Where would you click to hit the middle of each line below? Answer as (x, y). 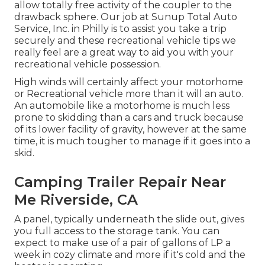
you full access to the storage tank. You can (117, 231)
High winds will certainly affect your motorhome (129, 82)
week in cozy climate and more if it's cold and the (130, 255)
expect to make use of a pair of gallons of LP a (122, 243)
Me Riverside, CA (76, 200)
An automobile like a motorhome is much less (122, 106)
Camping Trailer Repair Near (120, 182)
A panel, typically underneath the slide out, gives (129, 219)
